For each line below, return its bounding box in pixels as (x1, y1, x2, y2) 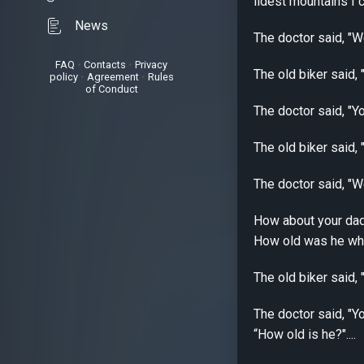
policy (49, 71, 78, 83)
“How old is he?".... (253, 327, 356, 342)
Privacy (135, 58, 167, 71)
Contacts (84, 58, 126, 71)
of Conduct (84, 83, 138, 95)
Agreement (86, 71, 139, 83)
